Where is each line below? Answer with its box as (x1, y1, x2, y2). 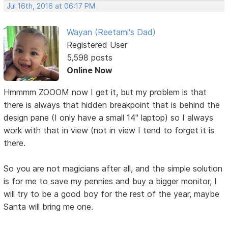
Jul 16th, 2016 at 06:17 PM (7, 2, 96, 11)
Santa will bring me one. (4, 202, 94, 212)
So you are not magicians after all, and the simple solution (4, 163, 223, 174)
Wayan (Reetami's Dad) (66, 27, 156, 38)
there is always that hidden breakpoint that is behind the (4, 100, 220, 110)
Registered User (66, 40, 127, 50)
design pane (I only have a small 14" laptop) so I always (4, 112, 214, 123)
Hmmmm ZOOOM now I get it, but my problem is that (4, 87, 207, 98)
